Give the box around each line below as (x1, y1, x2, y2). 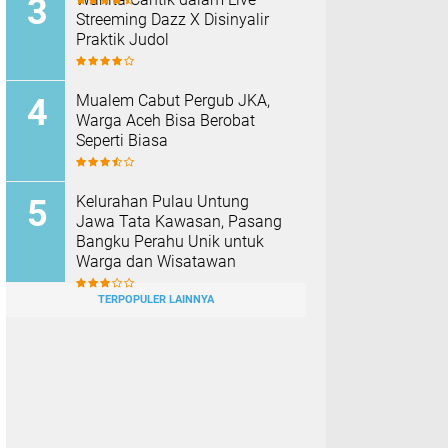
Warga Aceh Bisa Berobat (76, 111, 255, 130)
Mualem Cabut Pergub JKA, (76, 91, 270, 110)
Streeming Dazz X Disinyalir (76, 10, 269, 29)
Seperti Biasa (76, 131, 168, 150)
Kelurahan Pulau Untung (76, 192, 249, 211)
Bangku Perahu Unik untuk (76, 232, 264, 251)
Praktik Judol (76, 30, 169, 49)
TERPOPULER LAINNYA (98, 293, 214, 306)
